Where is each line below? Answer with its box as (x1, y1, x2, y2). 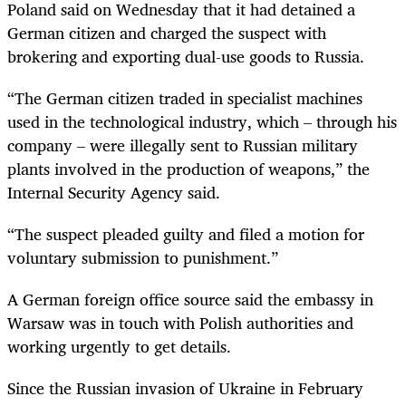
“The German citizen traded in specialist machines (7, 84, 362, 111)
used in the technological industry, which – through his (7, 108, 397, 135)
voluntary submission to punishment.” (7, 244, 278, 272)
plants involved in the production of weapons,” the (7, 155, 370, 182)
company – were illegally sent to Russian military (7, 131, 358, 159)
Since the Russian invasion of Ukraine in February (7, 374, 363, 402)
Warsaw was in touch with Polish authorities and (7, 309, 353, 337)
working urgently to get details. (7, 333, 231, 361)
